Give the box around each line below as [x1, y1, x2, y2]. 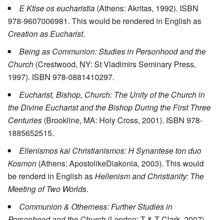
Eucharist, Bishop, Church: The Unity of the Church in [19, 89, 205, 101]
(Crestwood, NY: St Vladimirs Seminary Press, [33, 58, 196, 70]
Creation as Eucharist [8, 28, 83, 40]
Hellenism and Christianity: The [95, 170, 204, 182]
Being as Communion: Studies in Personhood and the [19, 46, 206, 57]
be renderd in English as [8, 170, 95, 182]
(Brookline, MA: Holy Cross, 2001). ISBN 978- [42, 114, 202, 126]
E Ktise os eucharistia [19, 2, 95, 14]
